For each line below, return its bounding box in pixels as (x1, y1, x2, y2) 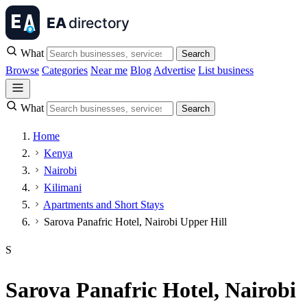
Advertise (153, 64, 195, 76)
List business (198, 64, 254, 76)
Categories (42, 64, 88, 76)
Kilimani (44, 182, 82, 193)
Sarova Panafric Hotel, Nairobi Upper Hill (44, 216, 227, 228)
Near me (90, 64, 127, 76)
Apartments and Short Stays (43, 199, 164, 210)
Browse (5, 64, 39, 76)
